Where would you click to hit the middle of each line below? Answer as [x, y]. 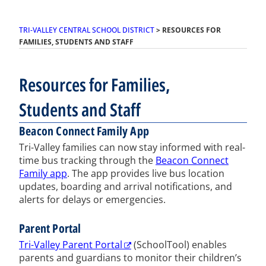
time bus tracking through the [87, 160]
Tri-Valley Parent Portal [71, 244]
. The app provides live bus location [146, 173]
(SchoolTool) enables [179, 244]
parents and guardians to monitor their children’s [130, 257]
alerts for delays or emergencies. [92, 199]
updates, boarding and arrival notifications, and [126, 186]
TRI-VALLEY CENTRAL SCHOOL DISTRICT [87, 30]
